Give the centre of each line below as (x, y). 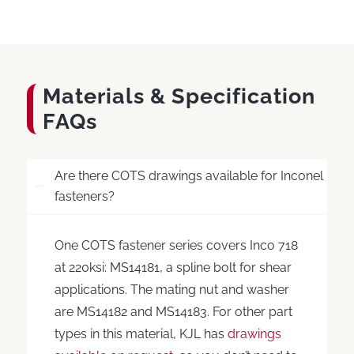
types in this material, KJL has (141, 333)
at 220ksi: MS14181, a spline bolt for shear (173, 267)
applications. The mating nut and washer (171, 289)
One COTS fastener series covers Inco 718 (176, 245)
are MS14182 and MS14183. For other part (173, 311)
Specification (240, 96)
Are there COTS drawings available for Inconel (188, 176)
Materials (96, 96)
